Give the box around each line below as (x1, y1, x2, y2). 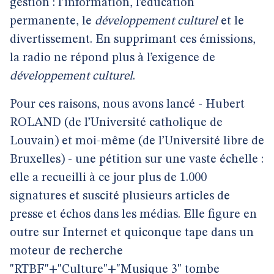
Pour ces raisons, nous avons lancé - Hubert (10, 98, 245, 111)
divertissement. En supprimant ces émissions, (10, 34, 256, 46)
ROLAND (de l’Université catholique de (10, 117, 223, 129)
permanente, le (10, 15, 95, 28)
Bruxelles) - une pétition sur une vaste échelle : (10, 154, 264, 166)
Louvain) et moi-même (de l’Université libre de (10, 135, 264, 147)
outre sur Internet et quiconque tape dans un (10, 227, 254, 239)
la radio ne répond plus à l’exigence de (10, 52, 215, 64)
